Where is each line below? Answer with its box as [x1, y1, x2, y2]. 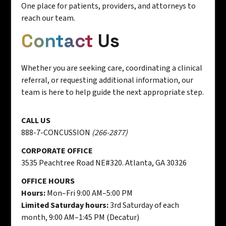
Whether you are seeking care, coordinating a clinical [21, 63, 203, 74]
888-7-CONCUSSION [21, 127, 92, 139]
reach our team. [21, 13, 76, 24]
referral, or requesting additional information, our [21, 75, 194, 86]
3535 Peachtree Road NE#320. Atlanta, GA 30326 [21, 157, 187, 169]
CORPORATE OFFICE [21, 145, 93, 157]
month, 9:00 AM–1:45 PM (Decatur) [21, 212, 140, 223]
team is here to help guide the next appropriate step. [21, 87, 204, 98]
